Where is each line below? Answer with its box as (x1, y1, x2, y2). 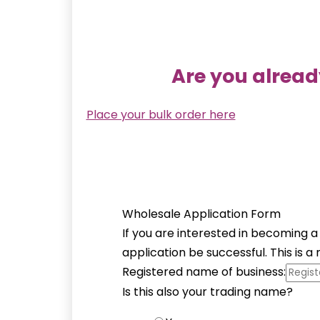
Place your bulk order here (86, 106, 236, 124)
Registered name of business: (121, 264, 286, 281)
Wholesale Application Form (121, 206, 281, 223)
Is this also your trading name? (121, 284, 293, 301)
